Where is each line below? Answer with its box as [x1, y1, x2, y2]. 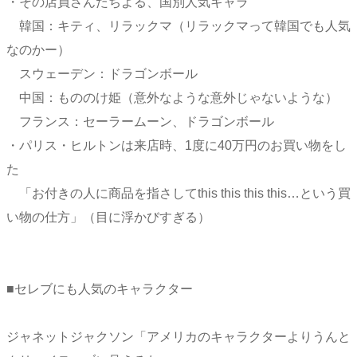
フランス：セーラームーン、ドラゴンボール [6, 114, 274, 128]
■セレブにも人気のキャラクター [6, 281, 193, 296]
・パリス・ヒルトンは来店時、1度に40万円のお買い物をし [6, 138, 347, 152]
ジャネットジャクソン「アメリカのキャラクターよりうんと [6, 329, 351, 343]
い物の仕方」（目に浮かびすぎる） [6, 210, 210, 224]
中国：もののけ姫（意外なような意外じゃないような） [6, 90, 338, 104]
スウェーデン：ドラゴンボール [6, 66, 198, 80]
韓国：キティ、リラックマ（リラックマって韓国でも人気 [6, 18, 351, 33]
